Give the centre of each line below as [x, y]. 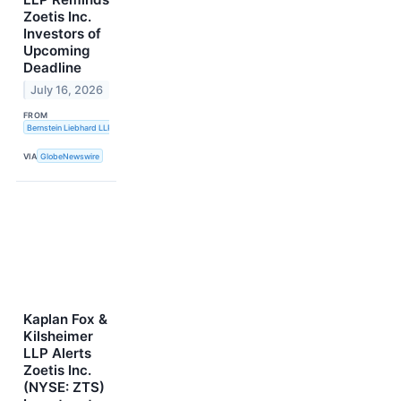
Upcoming [57, 50]
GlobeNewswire [70, 156]
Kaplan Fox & [65, 320]
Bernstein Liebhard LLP [69, 127]
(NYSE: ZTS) [64, 388]
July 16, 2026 [67, 90]
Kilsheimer [58, 337]
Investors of [62, 33]
